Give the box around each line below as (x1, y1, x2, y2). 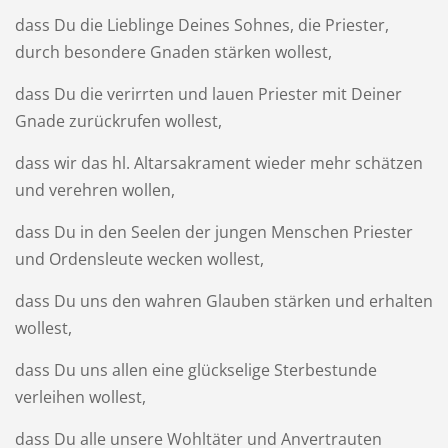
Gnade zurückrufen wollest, (14, 109, 222, 132)
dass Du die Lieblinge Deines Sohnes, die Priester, (14, 13, 389, 36)
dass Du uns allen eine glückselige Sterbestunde (14, 358, 377, 381)
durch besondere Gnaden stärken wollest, (14, 40, 332, 63)
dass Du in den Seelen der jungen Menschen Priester (14, 220, 413, 243)
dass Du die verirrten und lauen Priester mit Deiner (14, 82, 402, 105)
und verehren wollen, (14, 178, 175, 201)
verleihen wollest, (14, 385, 146, 408)
